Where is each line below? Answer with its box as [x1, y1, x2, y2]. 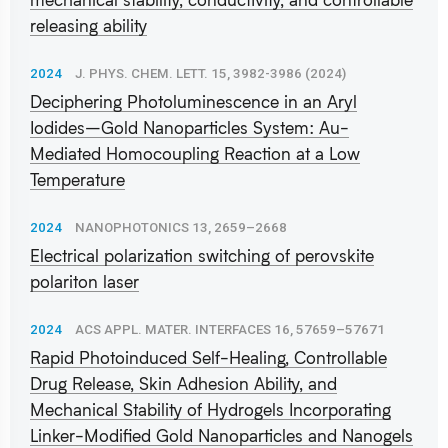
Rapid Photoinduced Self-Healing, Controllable [30, 346, 387, 368]
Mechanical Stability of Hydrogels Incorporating [30, 398, 391, 420]
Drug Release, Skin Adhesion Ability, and [30, 372, 337, 394]
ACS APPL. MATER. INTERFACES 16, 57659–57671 [75, 321, 385, 337]
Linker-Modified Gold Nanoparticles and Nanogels [30, 424, 413, 446]
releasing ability [30, 14, 147, 36]
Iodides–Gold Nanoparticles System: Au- [30, 116, 349, 138]
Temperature [30, 168, 125, 190]
